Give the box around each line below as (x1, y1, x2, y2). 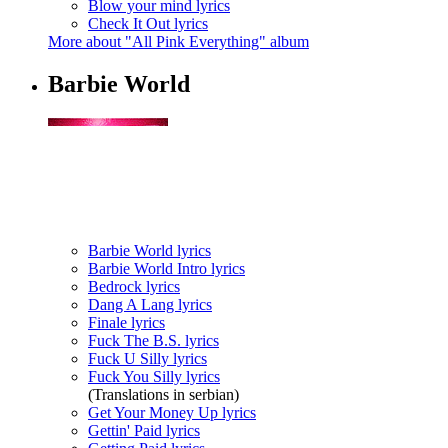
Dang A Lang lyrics (88, 296, 212, 314)
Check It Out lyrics (88, 15, 208, 33)
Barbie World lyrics (88, 242, 211, 260)
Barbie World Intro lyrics (88, 260, 245, 278)
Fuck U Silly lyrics (88, 350, 207, 368)
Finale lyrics (88, 314, 165, 332)
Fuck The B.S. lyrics (88, 332, 219, 350)
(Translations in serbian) (88, 386, 239, 404)
